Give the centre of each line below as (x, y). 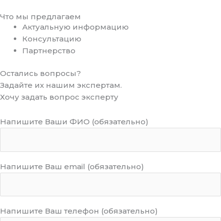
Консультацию (52, 38)
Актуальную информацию (75, 27)
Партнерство (49, 50)
